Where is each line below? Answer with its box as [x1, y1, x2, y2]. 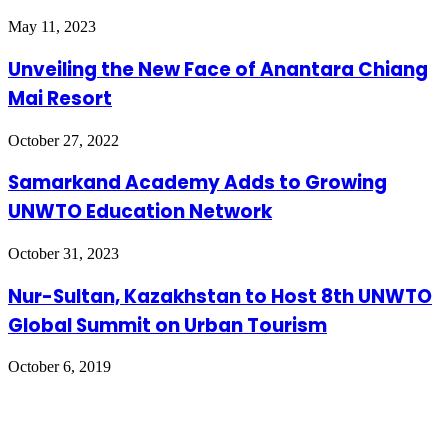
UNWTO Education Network [8, 198, 272, 226]
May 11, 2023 [8, 18, 96, 36]
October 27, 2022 [8, 131, 119, 149]
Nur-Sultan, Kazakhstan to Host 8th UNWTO [8, 282, 432, 310]
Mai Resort [8, 84, 112, 112]
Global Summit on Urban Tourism [8, 311, 327, 339]
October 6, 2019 [8, 358, 111, 376]
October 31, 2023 [8, 244, 119, 262]
